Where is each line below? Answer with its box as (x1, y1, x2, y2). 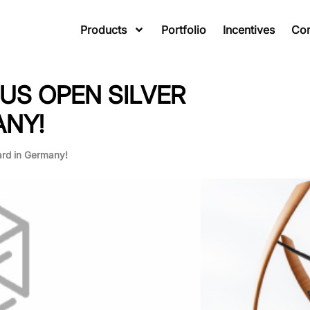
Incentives (223, 23, 275, 37)
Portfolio (161, 23, 206, 37)
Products (80, 23, 127, 37)
